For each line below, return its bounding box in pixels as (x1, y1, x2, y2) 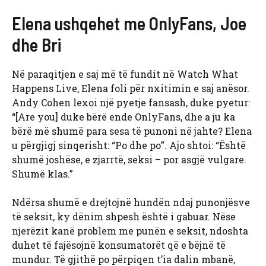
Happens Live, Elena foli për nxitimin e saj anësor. (12, 82, 249, 95)
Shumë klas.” (12, 167, 73, 180)
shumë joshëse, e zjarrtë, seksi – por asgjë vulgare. (12, 153, 246, 166)
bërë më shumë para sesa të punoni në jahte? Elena (12, 125, 252, 138)
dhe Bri (12, 34, 61, 56)
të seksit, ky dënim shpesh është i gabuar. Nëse (12, 210, 236, 223)
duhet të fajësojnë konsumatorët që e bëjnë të (12, 239, 226, 252)
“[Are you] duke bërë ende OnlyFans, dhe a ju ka (12, 110, 235, 123)
